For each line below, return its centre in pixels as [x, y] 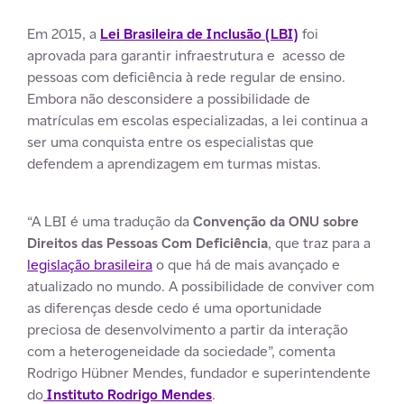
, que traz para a [319, 243]
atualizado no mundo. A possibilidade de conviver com [201, 286]
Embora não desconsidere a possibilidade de [169, 98]
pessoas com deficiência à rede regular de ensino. [186, 77]
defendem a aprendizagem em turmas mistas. [174, 163]
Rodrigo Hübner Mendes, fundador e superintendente [199, 372]
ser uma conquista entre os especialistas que [170, 142]
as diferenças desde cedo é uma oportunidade [174, 308]
